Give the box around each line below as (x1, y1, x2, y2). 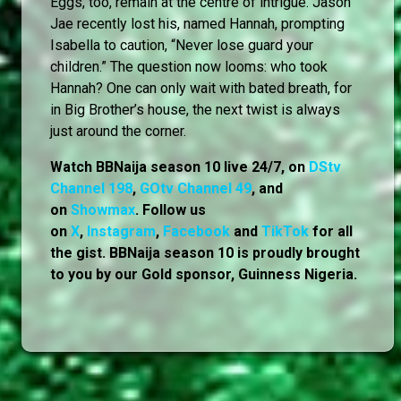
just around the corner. (50, 122, 186, 140)
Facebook (163, 222, 230, 240)
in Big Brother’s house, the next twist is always (50, 100, 340, 118)
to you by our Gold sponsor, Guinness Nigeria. (50, 265, 357, 283)
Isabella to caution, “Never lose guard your (50, 36, 313, 54)
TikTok (261, 222, 309, 240)
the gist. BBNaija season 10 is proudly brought (50, 243, 360, 261)
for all (309, 222, 353, 240)
